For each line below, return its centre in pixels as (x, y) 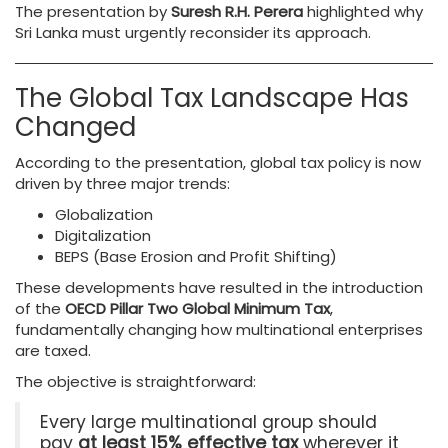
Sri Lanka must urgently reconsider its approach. (193, 32)
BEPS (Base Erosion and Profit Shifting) (196, 256)
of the (40, 308)
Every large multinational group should (208, 422)
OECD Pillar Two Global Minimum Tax (197, 308)
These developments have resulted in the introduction (219, 287)
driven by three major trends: (122, 183)
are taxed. (53, 350)
